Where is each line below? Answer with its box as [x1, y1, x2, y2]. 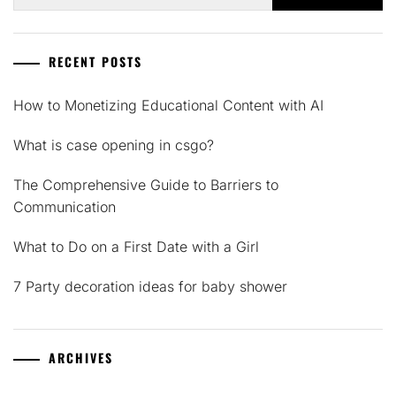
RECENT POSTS [49, 51, 142, 71]
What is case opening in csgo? [13, 135, 214, 154]
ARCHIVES [49, 347, 113, 367]
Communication [13, 197, 116, 216]
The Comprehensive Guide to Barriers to [13, 175, 278, 194]
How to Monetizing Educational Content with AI [13, 95, 324, 114]
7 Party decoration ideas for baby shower [13, 277, 287, 295]
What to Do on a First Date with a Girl [13, 237, 259, 255]
